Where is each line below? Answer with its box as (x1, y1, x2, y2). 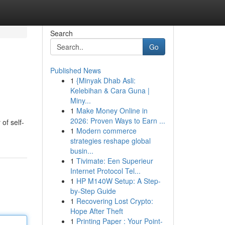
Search (50, 28, 73, 38)
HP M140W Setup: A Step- (76, 176, 161, 186)
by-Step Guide (70, 186, 116, 196)
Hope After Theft (70, 206, 123, 216)
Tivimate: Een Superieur (76, 156, 153, 166)
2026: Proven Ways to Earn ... (70, 116, 165, 126)
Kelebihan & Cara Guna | (70, 85, 150, 95)
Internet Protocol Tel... (70, 166, 141, 176)
